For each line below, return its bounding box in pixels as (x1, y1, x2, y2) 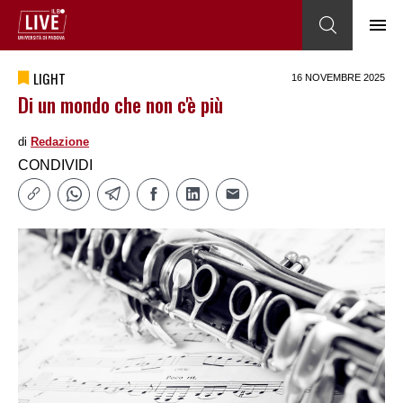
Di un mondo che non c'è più (18, 90, 223, 119)
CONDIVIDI (18, 157, 93, 173)
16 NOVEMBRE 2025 (291, 72, 385, 84)
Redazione (31, 135, 89, 148)
